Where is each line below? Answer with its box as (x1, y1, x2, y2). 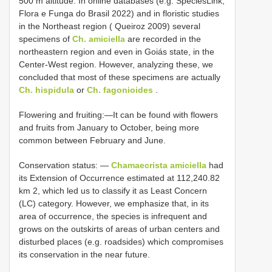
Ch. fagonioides (87, 84, 153, 95)
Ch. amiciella (72, 33, 125, 44)
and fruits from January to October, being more (19, 122, 199, 132)
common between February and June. (19, 135, 166, 145)
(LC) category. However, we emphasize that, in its (19, 198, 209, 208)
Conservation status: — (19, 160, 111, 170)
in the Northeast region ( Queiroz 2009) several (19, 21, 200, 31)
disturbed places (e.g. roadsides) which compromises (19, 236, 223, 246)
